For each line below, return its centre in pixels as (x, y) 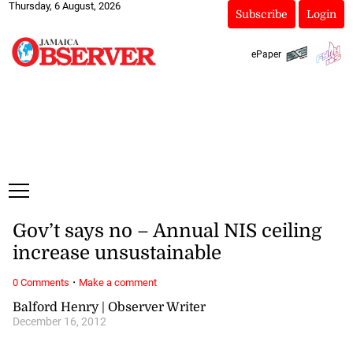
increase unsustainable (117, 253)
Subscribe (261, 14)
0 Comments (41, 282)
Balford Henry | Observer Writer (109, 307)
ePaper (266, 54)
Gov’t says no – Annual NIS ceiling (167, 231)
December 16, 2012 (59, 321)
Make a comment (117, 282)
